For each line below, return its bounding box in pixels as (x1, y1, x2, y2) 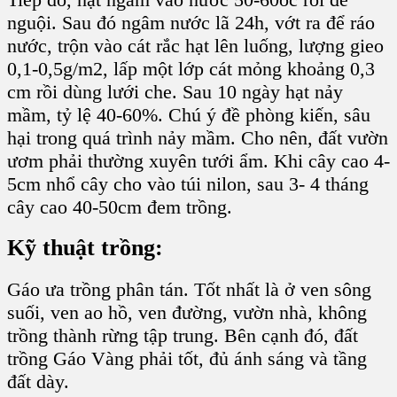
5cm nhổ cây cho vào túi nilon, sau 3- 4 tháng (7, 172, 369, 195)
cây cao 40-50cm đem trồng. (7, 195, 232, 218)
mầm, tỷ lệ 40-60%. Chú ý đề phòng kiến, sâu (7, 103, 370, 126)
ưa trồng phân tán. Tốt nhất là (40, 278, 284, 301)
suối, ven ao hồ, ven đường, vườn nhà (7, 301, 307, 324)
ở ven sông (284, 278, 371, 301)
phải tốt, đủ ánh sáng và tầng (134, 347, 367, 370)
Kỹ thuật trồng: (7, 235, 163, 261)
